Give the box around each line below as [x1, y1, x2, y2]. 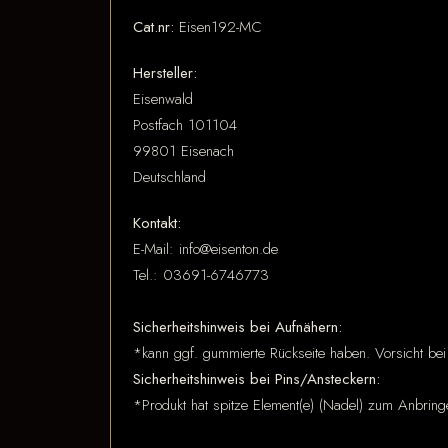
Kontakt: [133, 212, 181, 234]
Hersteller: [133, 62, 197, 84]
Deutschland [133, 166, 206, 188]
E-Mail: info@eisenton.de [133, 238, 278, 260]
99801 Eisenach [133, 140, 234, 162]
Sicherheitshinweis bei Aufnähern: [133, 316, 342, 338]
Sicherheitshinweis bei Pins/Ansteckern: [133, 368, 380, 390]
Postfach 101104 [133, 114, 237, 136]
